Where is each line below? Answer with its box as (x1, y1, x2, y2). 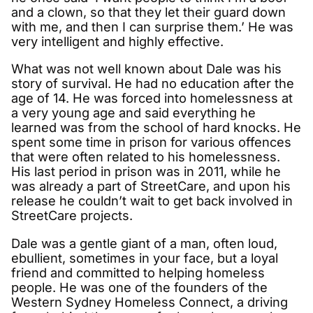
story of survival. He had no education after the (11, 75, 294, 92)
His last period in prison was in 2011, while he (11, 163, 281, 180)
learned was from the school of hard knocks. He (11, 119, 301, 136)
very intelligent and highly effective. (11, 34, 224, 50)
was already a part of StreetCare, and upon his (11, 178, 291, 194)
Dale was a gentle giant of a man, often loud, (11, 235, 277, 251)
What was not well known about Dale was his (11, 61, 282, 77)
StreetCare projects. (11, 208, 133, 224)
